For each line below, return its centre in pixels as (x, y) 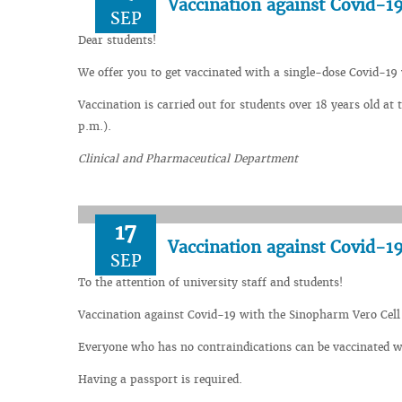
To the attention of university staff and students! (210, 282)
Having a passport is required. (162, 379)
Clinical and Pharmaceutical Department (188, 158)
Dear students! (119, 39)
